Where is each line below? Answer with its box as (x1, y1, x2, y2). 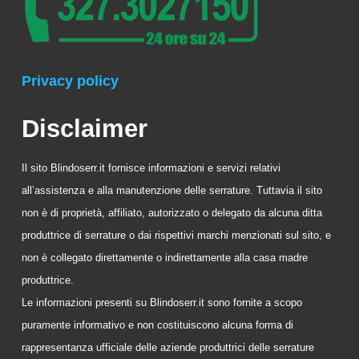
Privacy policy (22, 72, 119, 89)
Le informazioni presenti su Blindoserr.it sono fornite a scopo (22, 296, 302, 309)
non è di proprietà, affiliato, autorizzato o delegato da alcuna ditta (22, 207, 322, 220)
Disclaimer (22, 114, 147, 142)
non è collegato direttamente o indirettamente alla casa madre (22, 252, 308, 264)
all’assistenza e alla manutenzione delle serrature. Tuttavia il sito (22, 184, 322, 197)
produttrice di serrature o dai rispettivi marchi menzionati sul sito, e (22, 229, 331, 242)
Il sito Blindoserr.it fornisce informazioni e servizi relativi (22, 162, 280, 175)
